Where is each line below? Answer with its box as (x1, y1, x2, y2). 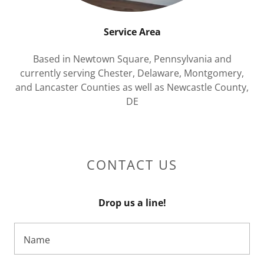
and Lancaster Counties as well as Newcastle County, (15, 81, 249, 94)
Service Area (103, 25, 161, 38)
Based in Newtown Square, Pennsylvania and (32, 52, 232, 65)
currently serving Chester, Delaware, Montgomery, (20, 67, 244, 80)
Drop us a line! (98, 196, 166, 209)
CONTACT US (86, 156, 178, 173)
